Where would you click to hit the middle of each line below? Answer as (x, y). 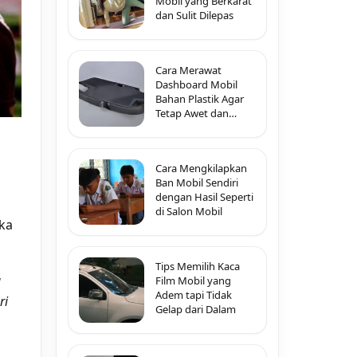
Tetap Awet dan (192, 113)
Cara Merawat (188, 70)
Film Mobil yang (193, 280)
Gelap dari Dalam (196, 309)
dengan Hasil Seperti (204, 197)
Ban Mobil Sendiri (197, 182)
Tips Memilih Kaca (198, 266)
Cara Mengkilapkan (201, 168)
